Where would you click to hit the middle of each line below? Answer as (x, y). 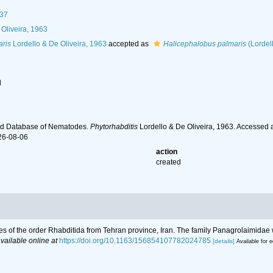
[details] (224, 241)
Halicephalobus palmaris (204, 44)
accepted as (128, 44)
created (169, 162)
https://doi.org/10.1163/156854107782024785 (135, 241)
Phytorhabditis (114, 127)
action (167, 152)
